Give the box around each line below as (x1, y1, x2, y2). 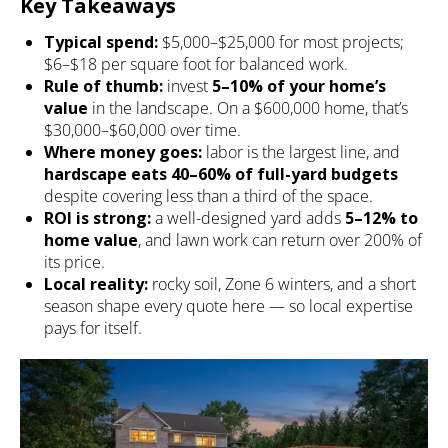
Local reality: (44, 272, 148, 295)
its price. (44, 250, 105, 273)
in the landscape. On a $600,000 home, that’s (88, 96, 408, 119)
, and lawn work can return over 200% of (138, 228, 422, 251)
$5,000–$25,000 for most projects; (158, 30, 404, 53)
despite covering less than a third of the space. (44, 184, 373, 207)
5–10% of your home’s (212, 74, 386, 97)
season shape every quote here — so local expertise (44, 294, 413, 317)
